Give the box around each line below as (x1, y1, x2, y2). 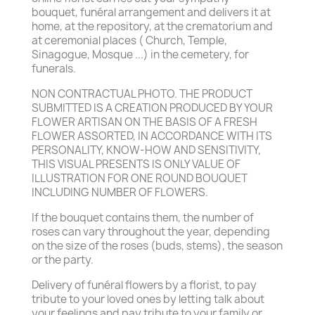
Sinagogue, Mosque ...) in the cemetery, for (32, 47, 249, 62)
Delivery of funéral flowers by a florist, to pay (32, 278, 257, 292)
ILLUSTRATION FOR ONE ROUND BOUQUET (32, 171, 247, 186)
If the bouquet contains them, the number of (32, 210, 254, 225)
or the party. (32, 252, 94, 267)
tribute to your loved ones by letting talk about (32, 292, 264, 307)
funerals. (32, 61, 76, 76)
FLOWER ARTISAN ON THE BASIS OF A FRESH (32, 115, 257, 129)
